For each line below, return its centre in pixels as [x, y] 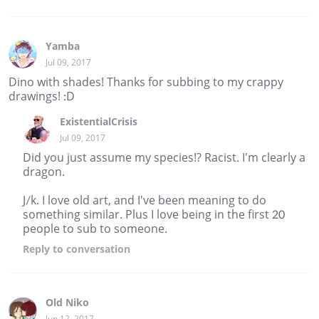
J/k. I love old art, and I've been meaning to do [145, 200]
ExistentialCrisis [99, 122]
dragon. [44, 172]
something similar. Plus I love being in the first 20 [154, 215]
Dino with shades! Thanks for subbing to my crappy [146, 82]
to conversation [90, 249]
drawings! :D [42, 96]
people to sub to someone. [95, 229]
